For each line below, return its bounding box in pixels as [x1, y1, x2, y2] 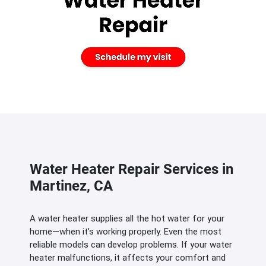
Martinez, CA [30, 178, 113, 194]
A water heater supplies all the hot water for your [30, 213, 224, 224]
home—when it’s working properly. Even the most [30, 226, 221, 237]
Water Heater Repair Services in [30, 161, 233, 178]
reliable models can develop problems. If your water [30, 239, 232, 250]
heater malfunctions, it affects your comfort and [30, 252, 226, 263]
